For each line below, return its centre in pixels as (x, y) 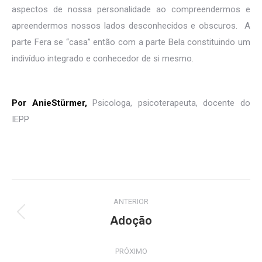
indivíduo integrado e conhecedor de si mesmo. (103, 58)
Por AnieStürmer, (52, 103)
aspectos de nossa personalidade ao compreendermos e (131, 9)
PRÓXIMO (131, 251)
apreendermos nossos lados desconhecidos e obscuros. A (131, 26)
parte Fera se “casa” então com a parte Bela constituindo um (131, 42)
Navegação (61, 191)
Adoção (131, 220)
